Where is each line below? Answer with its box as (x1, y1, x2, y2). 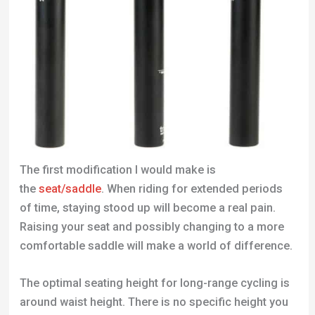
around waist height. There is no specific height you (19, 295, 288, 309)
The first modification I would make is (19, 162, 216, 176)
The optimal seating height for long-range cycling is (19, 276, 290, 290)
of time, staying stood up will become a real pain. (19, 200, 276, 214)
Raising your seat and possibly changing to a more (19, 219, 284, 233)
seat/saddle (38, 181, 101, 195)
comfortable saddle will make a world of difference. (19, 238, 292, 252)
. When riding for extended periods (101, 181, 283, 195)
